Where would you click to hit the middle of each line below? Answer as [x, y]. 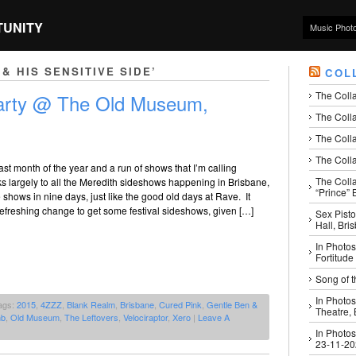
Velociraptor [145, 317]
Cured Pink [180, 305]
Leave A [214, 317]
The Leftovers [91, 317]
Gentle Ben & [232, 305]
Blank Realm [91, 305]
